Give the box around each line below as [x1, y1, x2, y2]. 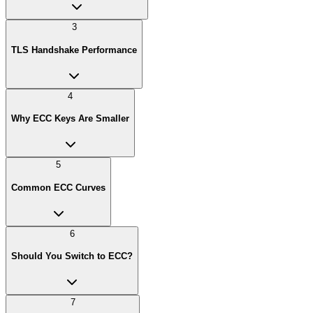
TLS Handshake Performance [11, 44, 137, 55]
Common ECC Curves [11, 182, 105, 193]
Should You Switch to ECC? [11, 251, 133, 262]
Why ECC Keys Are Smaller [11, 113, 129, 124]
